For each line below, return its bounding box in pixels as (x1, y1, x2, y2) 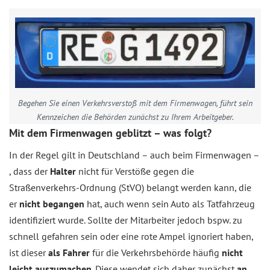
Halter (50, 165, 78, 178)
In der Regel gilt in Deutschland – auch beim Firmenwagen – (9, 149, 259, 162)
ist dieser (9, 246, 48, 259)
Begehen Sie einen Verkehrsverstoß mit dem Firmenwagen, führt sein (17, 98, 253, 109)
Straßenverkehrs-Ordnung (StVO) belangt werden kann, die (9, 181, 251, 194)
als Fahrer (48, 246, 90, 259)
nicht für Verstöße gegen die (78, 165, 194, 178)
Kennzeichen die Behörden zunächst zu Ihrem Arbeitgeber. (36, 111, 234, 123)
